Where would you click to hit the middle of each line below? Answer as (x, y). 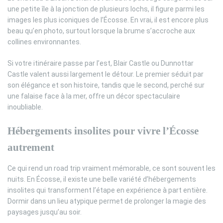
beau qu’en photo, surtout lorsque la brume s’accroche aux (101, 31)
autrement (31, 147)
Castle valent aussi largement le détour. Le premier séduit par (106, 74)
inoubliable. (25, 107)
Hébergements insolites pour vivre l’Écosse (103, 131)
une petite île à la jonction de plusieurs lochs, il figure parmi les (106, 9)
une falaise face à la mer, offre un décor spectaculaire (94, 96)
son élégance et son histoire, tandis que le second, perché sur (106, 85)
